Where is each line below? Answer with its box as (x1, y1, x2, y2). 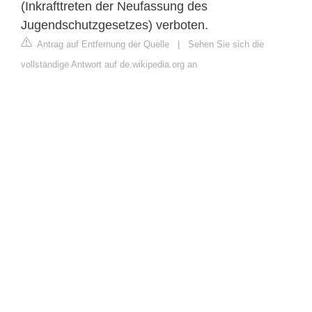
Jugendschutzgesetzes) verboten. (21, 17, 208, 32)
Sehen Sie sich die (188, 38, 264, 49)
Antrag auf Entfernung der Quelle (35, 38, 169, 49)
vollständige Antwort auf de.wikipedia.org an (21, 58, 197, 70)
